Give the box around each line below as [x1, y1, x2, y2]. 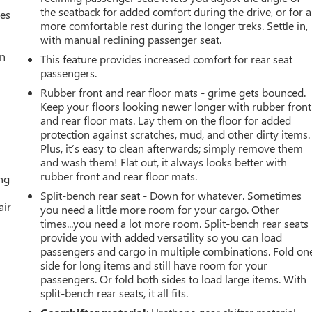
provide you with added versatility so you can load [40, 229, 283, 244]
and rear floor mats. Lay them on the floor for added [40, 112, 292, 127]
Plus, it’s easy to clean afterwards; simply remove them [40, 140, 304, 155]
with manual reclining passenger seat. [40, 31, 222, 47]
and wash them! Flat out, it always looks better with [40, 154, 288, 169]
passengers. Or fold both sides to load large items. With [40, 271, 307, 286]
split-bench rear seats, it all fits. [40, 285, 189, 300]
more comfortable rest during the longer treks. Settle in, [40, 17, 309, 33]
